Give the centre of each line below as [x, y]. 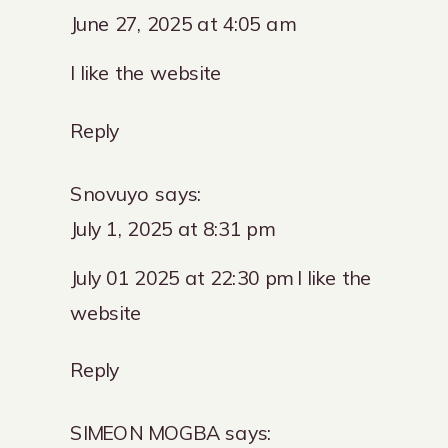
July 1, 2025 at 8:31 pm [171, 229]
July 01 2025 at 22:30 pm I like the [220, 278]
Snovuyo [110, 194]
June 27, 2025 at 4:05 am [182, 25]
